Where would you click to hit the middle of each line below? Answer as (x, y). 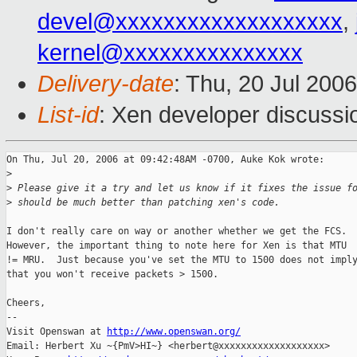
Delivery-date (106, 84)
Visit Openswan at (57, 332)
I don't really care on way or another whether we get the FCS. (177, 231)
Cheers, (26, 303)
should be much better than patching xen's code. (146, 203)
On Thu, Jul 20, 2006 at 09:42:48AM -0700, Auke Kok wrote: (165, 160)
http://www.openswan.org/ (174, 332)
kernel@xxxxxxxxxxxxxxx (170, 53)
